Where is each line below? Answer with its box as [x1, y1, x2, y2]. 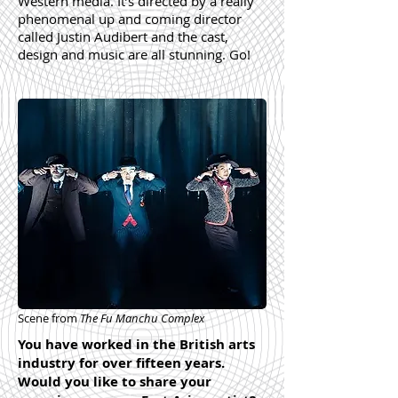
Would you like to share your [18, 372, 211, 391]
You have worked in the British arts [18, 335, 255, 354]
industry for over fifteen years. [18, 354, 225, 372]
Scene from [18, 310, 77, 326]
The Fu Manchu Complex [77, 310, 207, 326]
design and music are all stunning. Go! [18, 45, 251, 63]
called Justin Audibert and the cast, [18, 28, 228, 45]
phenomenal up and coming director [18, 10, 242, 28]
